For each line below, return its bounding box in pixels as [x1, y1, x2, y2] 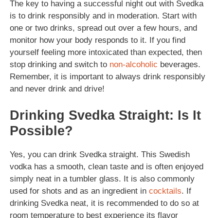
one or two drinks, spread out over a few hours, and [10, 23, 197, 33]
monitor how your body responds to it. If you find [10, 36, 185, 45]
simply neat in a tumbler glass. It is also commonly [10, 174, 195, 183]
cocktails [149, 186, 182, 196]
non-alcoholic [109, 60, 158, 69]
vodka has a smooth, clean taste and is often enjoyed [10, 162, 203, 171]
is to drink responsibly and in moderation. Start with [10, 11, 197, 20]
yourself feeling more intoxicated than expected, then [10, 48, 202, 57]
